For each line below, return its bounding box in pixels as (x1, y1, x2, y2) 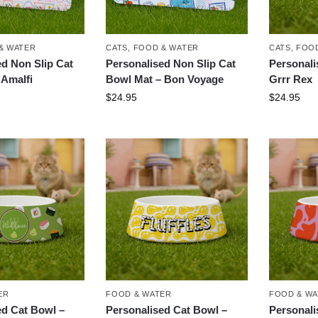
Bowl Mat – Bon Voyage (106, 73, 224, 86)
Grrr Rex (268, 73, 312, 86)
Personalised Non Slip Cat (106, 57, 236, 70)
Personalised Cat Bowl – (106, 303, 228, 316)
